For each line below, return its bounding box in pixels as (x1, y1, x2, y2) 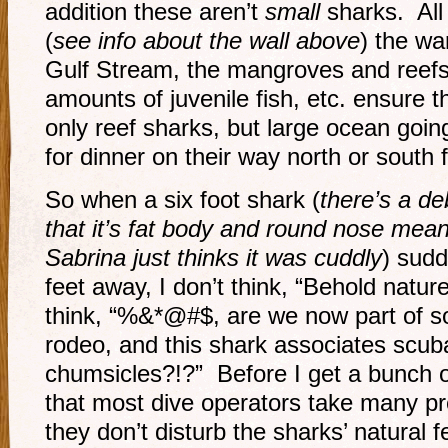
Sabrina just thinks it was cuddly (45, 244, 382, 271)
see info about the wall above (53, 27, 360, 54)
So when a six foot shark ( (45, 186, 320, 213)
